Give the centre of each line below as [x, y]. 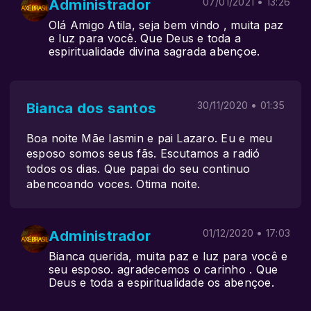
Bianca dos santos [92, 108]
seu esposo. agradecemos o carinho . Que [163, 269]
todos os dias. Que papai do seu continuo [138, 169]
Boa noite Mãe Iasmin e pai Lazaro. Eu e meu [150, 138]
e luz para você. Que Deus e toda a [145, 38]
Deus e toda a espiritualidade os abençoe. [161, 283]
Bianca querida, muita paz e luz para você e [168, 256]
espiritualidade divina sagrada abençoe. [154, 51]
